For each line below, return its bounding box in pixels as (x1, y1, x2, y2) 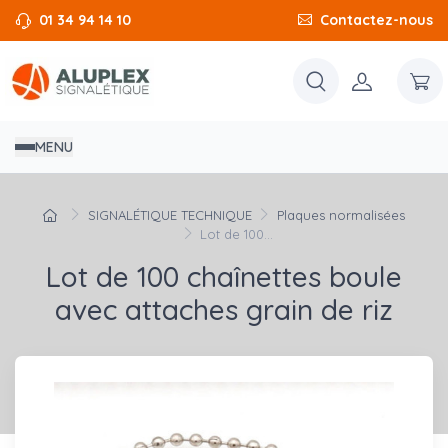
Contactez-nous (320, 11, 433, 29)
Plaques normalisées (277, 207, 406, 224)
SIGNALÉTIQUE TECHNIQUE (87, 207, 252, 224)
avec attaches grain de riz (55, 292, 393, 328)
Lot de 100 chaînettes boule (46, 259, 402, 295)
